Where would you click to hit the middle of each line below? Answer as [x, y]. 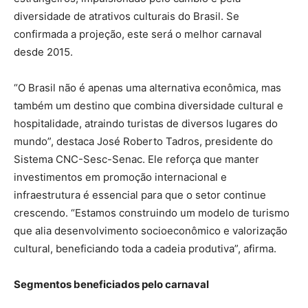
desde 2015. [43, 52]
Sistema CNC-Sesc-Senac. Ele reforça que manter [136, 159]
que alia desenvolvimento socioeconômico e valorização [151, 231]
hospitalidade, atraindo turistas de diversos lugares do [146, 124]
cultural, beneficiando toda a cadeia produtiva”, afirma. [145, 249]
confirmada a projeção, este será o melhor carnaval [138, 34]
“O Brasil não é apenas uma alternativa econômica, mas [147, 88]
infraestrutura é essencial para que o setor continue [140, 195]
